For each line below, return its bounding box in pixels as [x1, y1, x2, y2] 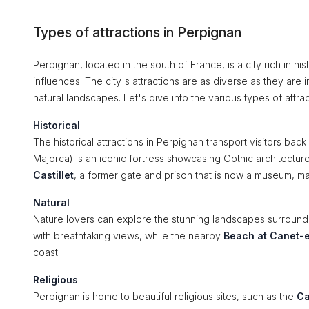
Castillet [33, 169, 74, 181]
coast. [33, 246, 60, 258]
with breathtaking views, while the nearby [33, 230, 223, 241]
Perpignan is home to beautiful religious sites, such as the [33, 290, 297, 302]
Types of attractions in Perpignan [33, 24, 241, 41]
